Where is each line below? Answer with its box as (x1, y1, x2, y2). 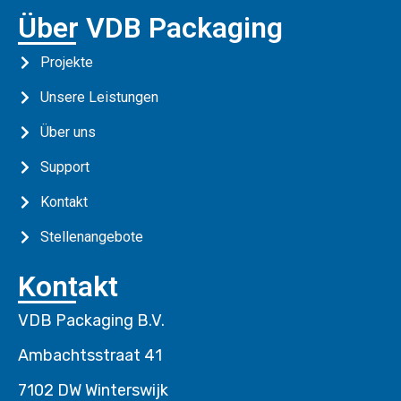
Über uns (40, 124, 96, 141)
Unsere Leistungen (40, 89, 158, 106)
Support (40, 158, 90, 175)
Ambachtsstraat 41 (18, 346, 162, 365)
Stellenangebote (40, 228, 143, 245)
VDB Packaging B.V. (18, 311, 165, 330)
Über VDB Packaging (18, 11, 283, 45)
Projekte (40, 54, 93, 71)
